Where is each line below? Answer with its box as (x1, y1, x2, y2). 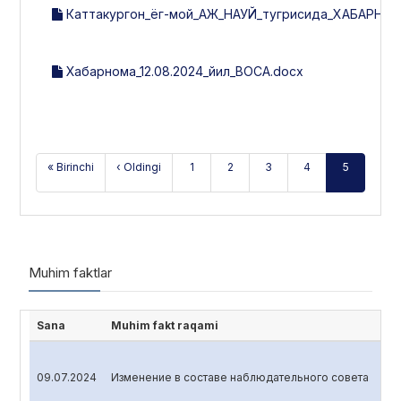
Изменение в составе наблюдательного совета (111, 371, 369, 384)
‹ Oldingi (116, 160, 161, 174)
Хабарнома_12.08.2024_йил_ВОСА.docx (63, 63, 303, 79)
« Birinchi (47, 160, 94, 174)
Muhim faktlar (29, 264, 112, 281)
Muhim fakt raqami (111, 319, 218, 332)
